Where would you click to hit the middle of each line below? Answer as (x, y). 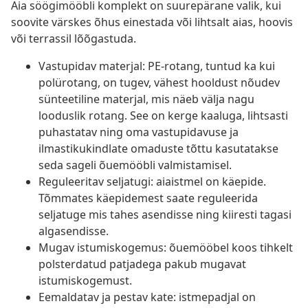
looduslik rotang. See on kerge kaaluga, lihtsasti (163, 116)
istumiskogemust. (85, 281)
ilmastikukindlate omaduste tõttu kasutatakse (158, 149)
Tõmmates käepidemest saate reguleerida (148, 198)
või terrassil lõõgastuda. (74, 39)
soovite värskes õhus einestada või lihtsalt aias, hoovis (152, 22)
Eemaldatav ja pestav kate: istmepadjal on (147, 297)
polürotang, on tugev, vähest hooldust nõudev (159, 83)
